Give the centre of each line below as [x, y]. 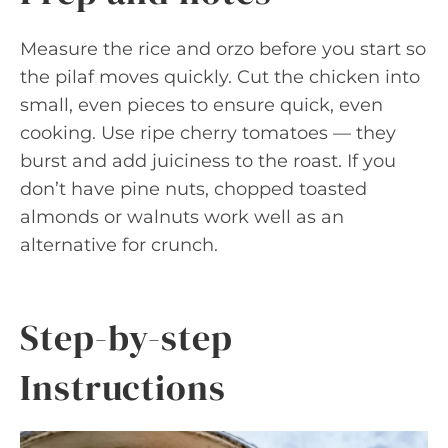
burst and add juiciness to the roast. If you [208, 161]
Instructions [123, 387]
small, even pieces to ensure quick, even [201, 105]
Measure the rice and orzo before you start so [223, 49]
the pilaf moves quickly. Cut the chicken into [220, 77]
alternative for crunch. [119, 245]
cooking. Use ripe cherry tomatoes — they [208, 133]
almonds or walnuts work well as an [182, 217]
